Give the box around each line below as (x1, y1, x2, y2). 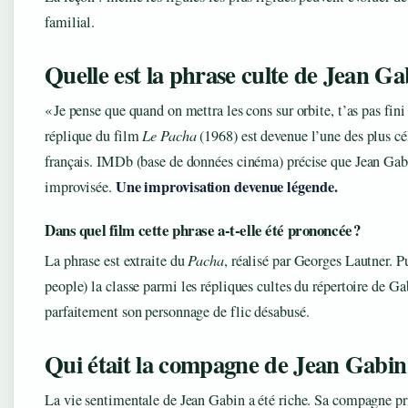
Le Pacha (142, 125, 197, 145)
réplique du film (45, 125, 143, 146)
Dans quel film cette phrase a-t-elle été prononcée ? (45, 218, 361, 241)
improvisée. (45, 176, 116, 197)
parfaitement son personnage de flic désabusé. (45, 301, 310, 321)
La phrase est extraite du (45, 250, 189, 270)
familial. (45, 11, 96, 32)
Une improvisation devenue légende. (115, 175, 338, 198)
